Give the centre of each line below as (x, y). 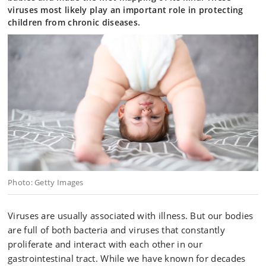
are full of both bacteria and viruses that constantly (116, 230)
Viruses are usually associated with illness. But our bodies (131, 216)
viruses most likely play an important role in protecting (126, 10)
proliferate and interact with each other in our (105, 244)
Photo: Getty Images (46, 182)
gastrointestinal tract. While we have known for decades (127, 258)
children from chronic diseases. (74, 22)
